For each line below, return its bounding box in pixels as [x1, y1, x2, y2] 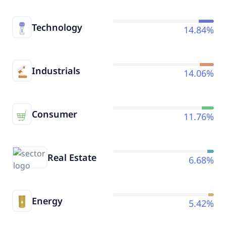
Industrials [32, 64, 81, 77]
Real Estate [47, 151, 97, 163]
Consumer [32, 107, 78, 120]
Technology [32, 21, 83, 33]
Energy [32, 194, 63, 207]
